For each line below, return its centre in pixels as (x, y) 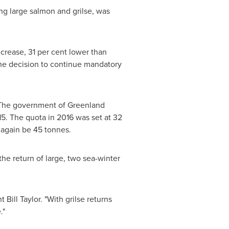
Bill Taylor (23, 199)
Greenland (86, 105)
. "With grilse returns (76, 199)
